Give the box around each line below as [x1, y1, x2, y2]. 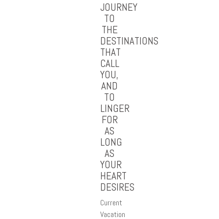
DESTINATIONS [100, 34, 158, 47]
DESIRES [100, 180, 134, 194]
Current [100, 197, 122, 208]
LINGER [100, 102, 130, 115]
